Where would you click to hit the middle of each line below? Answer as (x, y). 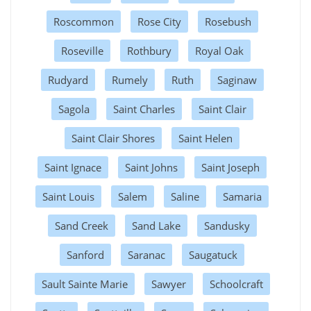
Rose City (159, 21)
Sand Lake (156, 225)
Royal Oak (219, 50)
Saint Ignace (73, 167)
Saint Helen (205, 138)
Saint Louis (68, 196)
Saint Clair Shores (113, 138)
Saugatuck (213, 254)
